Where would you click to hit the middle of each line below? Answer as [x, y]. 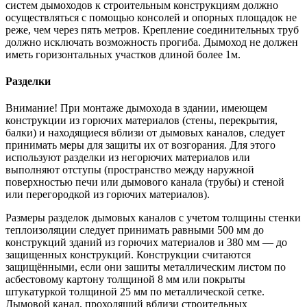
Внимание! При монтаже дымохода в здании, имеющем [136, 108]
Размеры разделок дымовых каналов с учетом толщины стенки [153, 218]
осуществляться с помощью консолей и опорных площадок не [151, 17]
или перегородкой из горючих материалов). [108, 195]
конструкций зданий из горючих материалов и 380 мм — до [146, 243]
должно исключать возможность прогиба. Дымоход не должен [152, 42]
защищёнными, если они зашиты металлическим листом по [146, 267]
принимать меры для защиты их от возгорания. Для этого [140, 145]
